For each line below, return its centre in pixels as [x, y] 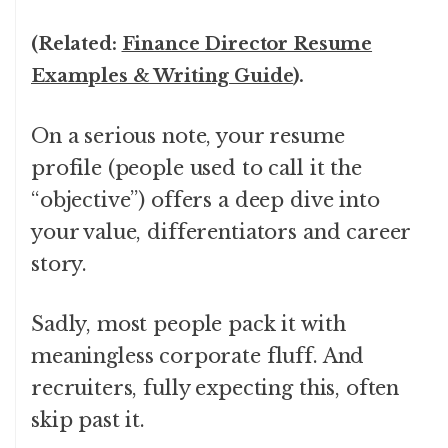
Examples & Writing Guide [162, 75]
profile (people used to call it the [196, 167]
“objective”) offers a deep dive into [205, 199]
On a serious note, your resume [188, 135]
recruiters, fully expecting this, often [215, 387]
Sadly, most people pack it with [188, 323]
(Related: [76, 43]
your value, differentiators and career [221, 231]
